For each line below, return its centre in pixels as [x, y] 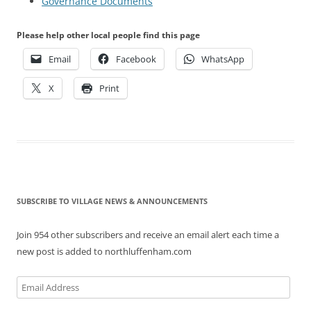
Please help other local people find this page [108, 35]
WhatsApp [223, 59]
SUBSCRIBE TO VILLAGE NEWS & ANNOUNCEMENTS [112, 201]
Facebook [136, 59]
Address [33, 300]
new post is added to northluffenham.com [104, 251]
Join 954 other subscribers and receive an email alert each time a [148, 234]
